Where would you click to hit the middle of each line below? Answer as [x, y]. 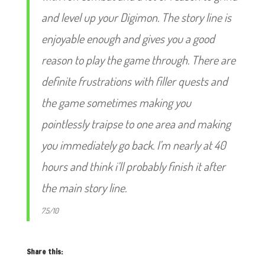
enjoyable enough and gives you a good [128, 38]
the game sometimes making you [116, 102]
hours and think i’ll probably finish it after [133, 166]
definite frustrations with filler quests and [134, 81]
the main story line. [84, 188]
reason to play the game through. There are [138, 60]
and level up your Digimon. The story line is [136, 17]
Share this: [44, 252]
